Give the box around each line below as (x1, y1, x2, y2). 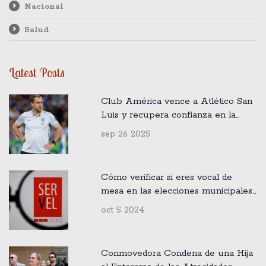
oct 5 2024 (100, 204, 144, 216)
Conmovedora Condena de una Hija (100, 247, 253, 259)
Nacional (24, 1, 64, 12)
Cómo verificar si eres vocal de (100, 171, 232, 183)
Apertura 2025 (100, 122, 164, 134)
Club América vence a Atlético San (100, 95, 252, 107)
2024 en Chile (100, 198, 161, 210)
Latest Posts (9, 65, 65, 81)
